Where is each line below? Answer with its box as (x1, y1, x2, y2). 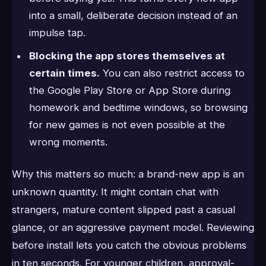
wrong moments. (28, 136, 107, 148)
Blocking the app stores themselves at (28, 50, 225, 62)
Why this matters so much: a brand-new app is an (12, 167, 244, 180)
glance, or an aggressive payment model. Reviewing (12, 221, 254, 233)
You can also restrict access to (99, 67, 245, 80)
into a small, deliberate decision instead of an (28, 9, 237, 21)
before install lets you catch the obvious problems (12, 239, 246, 251)
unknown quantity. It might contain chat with (12, 185, 218, 198)
